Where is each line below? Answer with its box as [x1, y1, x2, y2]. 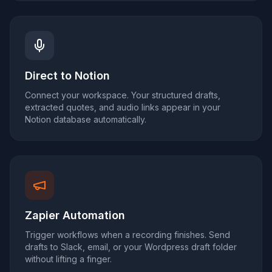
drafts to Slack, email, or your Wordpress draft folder [25, 242, 237, 252]
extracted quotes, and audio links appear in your [25, 102, 220, 112]
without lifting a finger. [25, 254, 112, 264]
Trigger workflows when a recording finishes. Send [25, 229, 230, 240]
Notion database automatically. [25, 114, 146, 124]
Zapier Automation [25, 209, 125, 222]
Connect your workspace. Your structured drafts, [25, 90, 220, 100]
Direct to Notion [25, 69, 110, 82]
